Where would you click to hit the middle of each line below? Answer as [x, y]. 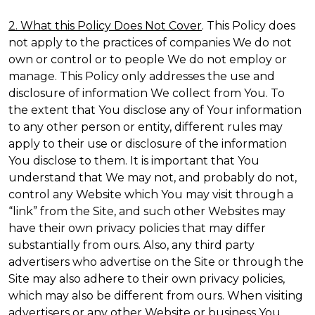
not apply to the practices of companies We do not [150, 43]
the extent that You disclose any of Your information [155, 110]
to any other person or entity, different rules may [146, 127]
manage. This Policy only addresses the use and [142, 76]
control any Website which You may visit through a [151, 194]
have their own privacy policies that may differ [137, 228]
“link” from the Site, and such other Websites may [147, 211]
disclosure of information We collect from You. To [147, 93]
